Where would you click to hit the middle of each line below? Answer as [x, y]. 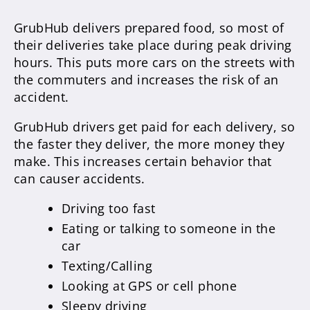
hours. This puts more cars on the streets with [155, 62]
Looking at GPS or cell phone [149, 286]
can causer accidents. [80, 179]
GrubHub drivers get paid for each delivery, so [155, 127]
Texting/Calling [107, 266]
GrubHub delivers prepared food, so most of [149, 28]
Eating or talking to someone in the [168, 228]
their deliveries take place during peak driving [153, 45]
